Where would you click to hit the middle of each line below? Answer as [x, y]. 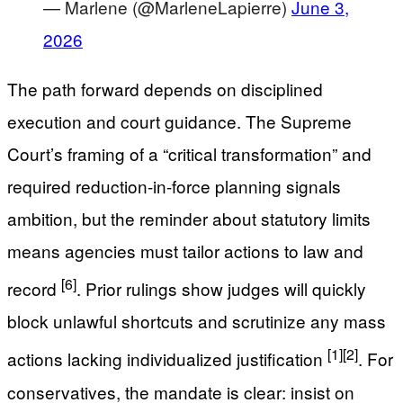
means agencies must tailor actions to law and [185, 251]
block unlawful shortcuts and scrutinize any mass [197, 321]
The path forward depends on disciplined [165, 89]
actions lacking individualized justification [167, 359]
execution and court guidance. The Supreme [179, 121]
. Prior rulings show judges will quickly [221, 289]
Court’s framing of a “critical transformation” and [189, 154]
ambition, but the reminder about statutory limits [189, 219]
